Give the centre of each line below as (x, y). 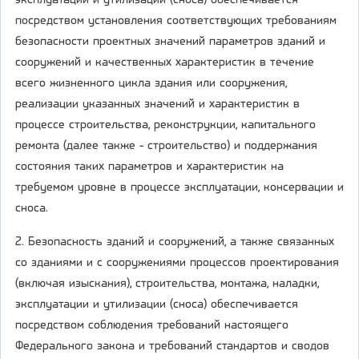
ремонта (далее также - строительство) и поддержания (166, 146)
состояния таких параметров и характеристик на (149, 167)
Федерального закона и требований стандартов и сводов (172, 347)
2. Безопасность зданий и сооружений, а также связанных (175, 242)
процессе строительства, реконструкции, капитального (165, 125)
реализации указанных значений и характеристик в (157, 105)
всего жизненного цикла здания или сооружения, (151, 84)
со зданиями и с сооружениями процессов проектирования (177, 263)
